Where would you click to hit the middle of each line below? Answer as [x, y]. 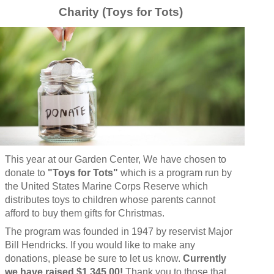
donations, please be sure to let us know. [94, 258]
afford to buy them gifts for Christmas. [86, 213]
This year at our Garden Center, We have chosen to [115, 159]
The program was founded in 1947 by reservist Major [118, 231]
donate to [26, 172]
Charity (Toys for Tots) [122, 12]
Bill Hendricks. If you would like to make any [100, 245]
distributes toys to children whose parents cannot [110, 199]
